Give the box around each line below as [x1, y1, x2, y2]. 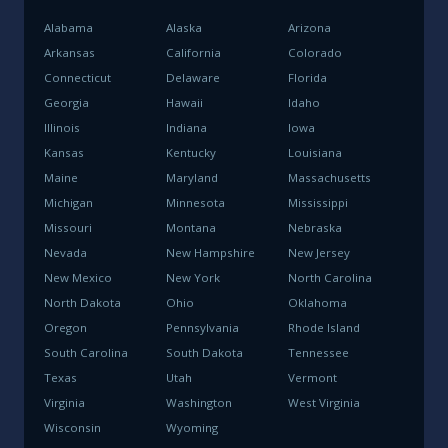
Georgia [44, 95, 89, 110]
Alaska [166, 20, 202, 35]
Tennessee [288, 345, 349, 360]
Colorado [288, 45, 342, 60]
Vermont [288, 370, 337, 385]
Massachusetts [288, 170, 371, 185]
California [166, 45, 221, 60]
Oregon [44, 320, 87, 335]
